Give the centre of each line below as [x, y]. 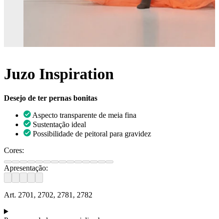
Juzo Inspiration [59, 74]
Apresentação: [26, 168]
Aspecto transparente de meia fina [84, 115]
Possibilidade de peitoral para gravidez [92, 133]
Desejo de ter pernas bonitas [51, 98]
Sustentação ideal [59, 124]
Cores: [14, 150]
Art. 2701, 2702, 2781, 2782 [48, 195]
